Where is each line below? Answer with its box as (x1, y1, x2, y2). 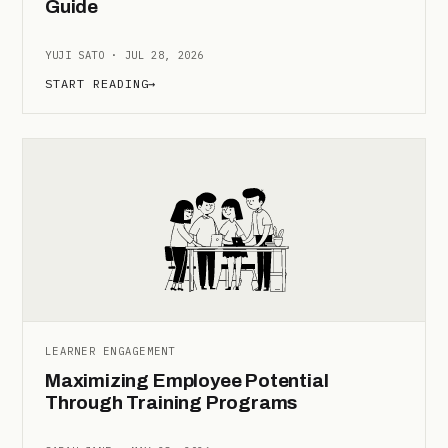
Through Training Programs (45, 391, 298, 413)
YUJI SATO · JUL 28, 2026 (45, 47, 205, 62)
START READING (45, 75, 149, 91)
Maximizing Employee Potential (45, 369, 329, 391)
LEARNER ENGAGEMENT (45, 343, 176, 358)
